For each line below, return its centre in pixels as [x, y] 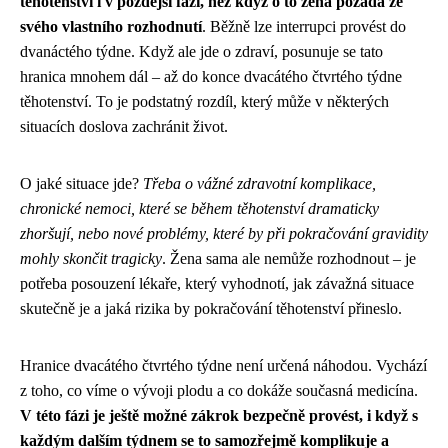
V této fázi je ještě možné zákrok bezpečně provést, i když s [219, 416]
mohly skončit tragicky [91, 259]
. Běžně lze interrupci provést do [304, 27]
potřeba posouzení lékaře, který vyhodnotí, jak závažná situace [217, 284]
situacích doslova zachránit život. [124, 127]
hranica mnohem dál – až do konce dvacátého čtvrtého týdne [211, 77]
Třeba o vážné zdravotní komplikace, [259, 184]
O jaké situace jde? [81, 184]
